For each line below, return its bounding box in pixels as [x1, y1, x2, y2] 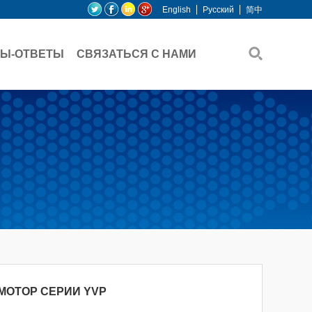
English [162, 5, 191, 15]
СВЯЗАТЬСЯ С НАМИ [77, 48, 196, 60]
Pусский [203, 5, 234, 15]
